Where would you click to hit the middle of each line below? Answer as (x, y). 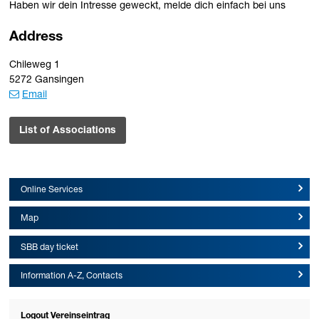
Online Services (51, 190)
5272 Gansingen (47, 80)
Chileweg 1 (35, 65)
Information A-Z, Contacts (71, 277)
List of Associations (68, 131)
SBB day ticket (49, 248)
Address (36, 38)
